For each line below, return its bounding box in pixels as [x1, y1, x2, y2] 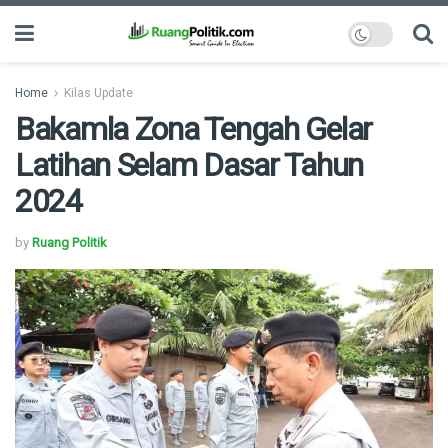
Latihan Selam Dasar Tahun [15, 146, 363, 184]
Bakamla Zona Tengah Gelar [15, 110, 372, 148]
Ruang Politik [32, 234, 107, 250]
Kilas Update [64, 86, 133, 100]
